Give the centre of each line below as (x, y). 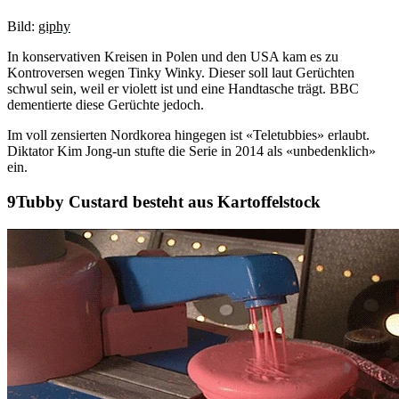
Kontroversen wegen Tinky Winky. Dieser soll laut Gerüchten (181, 73)
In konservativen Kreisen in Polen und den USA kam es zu (173, 57)
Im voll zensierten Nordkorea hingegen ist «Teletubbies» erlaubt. (188, 135)
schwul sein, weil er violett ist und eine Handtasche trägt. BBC (183, 89)
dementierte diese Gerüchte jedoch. (106, 105)
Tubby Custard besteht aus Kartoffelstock (168, 202)
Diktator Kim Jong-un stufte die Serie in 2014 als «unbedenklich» (191, 151)
